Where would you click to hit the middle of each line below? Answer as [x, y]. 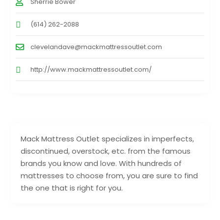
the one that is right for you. [72, 188]
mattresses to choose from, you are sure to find [110, 175]
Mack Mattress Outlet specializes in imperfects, [108, 138]
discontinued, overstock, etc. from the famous [106, 151]
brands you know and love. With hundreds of [101, 163]
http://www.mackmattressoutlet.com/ [91, 69]
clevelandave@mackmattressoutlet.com [96, 47]
